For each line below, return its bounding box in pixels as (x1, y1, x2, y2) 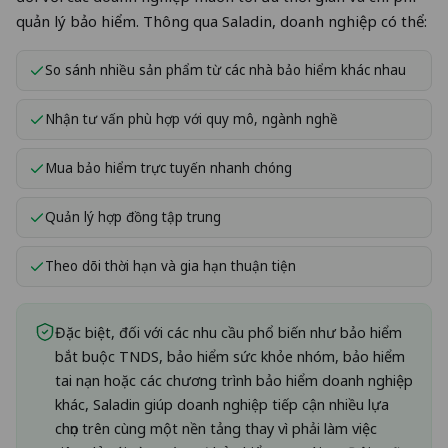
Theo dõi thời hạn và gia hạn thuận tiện (45, 256, 296, 275)
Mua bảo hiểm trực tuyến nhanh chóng (45, 158, 292, 177)
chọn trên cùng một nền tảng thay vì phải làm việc (55, 417, 377, 438)
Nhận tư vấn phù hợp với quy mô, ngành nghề (45, 109, 338, 128)
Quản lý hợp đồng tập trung (45, 207, 221, 226)
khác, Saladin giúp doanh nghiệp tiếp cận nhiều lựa (55, 393, 389, 414)
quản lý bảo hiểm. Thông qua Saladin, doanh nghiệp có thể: (16, 10, 427, 31)
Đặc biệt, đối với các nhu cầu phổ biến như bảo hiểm (55, 321, 402, 342)
